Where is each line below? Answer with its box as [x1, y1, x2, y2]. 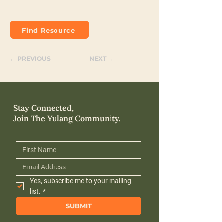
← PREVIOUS [10, 55, 51, 63]
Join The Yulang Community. [13, 113, 121, 124]
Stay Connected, [13, 103, 74, 113]
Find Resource [22, 26, 75, 34]
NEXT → [89, 55, 114, 63]
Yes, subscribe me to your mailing [30, 177, 131, 185]
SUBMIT [65, 202, 92, 210]
